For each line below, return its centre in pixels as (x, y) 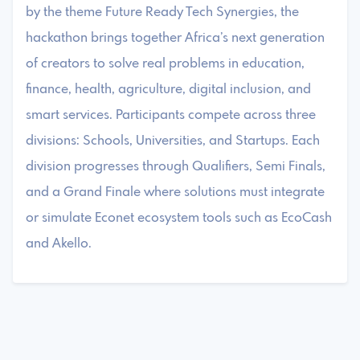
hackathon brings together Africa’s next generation (175, 38)
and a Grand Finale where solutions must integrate (175, 192)
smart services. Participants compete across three (171, 115)
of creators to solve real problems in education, (165, 63)
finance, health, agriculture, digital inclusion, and (168, 89)
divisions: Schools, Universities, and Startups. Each (173, 141)
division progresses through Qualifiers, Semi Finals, (176, 166)
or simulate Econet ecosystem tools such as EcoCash (179, 218)
